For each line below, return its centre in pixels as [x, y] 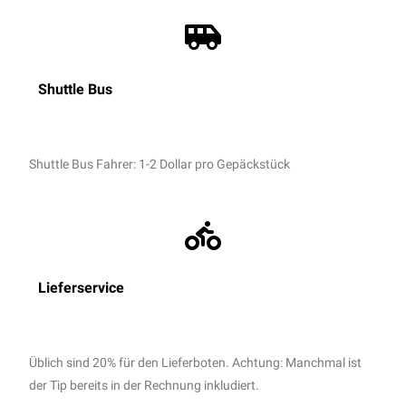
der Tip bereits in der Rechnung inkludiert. [145, 385]
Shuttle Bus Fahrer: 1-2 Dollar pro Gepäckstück [160, 164]
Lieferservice [82, 287]
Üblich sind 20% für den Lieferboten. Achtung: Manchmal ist [196, 362]
